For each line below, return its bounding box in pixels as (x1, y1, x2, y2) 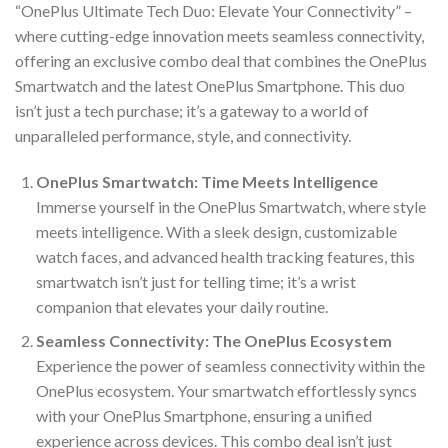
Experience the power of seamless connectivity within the (35, 356, 425, 376)
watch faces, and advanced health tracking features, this (35, 246, 415, 266)
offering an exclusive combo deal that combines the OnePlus (15, 50, 427, 70)
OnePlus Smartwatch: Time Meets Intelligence (35, 171, 378, 191)
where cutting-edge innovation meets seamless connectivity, (15, 25, 424, 45)
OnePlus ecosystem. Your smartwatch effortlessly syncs (35, 381, 417, 401)
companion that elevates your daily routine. (35, 296, 328, 316)
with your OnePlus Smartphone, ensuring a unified (35, 406, 372, 426)
